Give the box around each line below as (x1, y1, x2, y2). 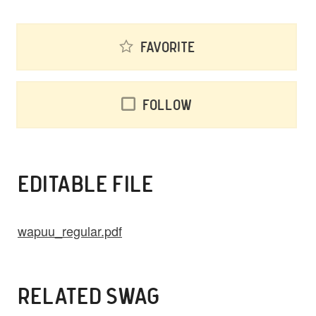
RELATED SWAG (18, 286, 159, 309)
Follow (142, 99, 192, 114)
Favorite (140, 41, 195, 56)
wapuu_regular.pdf (18, 221, 122, 241)
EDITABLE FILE (18, 174, 154, 197)
